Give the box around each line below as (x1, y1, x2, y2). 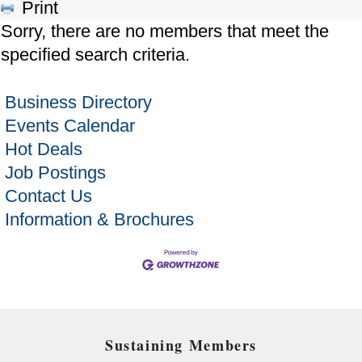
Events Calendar (4, 116, 135, 137)
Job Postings (4, 162, 106, 183)
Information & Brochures (4, 209, 194, 230)
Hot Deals (4, 139, 82, 160)
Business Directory (4, 92, 152, 113)
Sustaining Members (105, 335, 257, 356)
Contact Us (4, 186, 92, 207)
